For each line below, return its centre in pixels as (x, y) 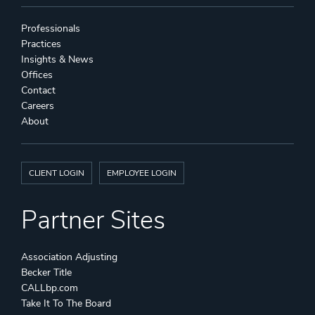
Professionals (51, 29)
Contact (38, 91)
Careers (38, 106)
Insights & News (57, 60)
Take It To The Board (66, 304)
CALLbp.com (50, 288)
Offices (37, 75)
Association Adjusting (69, 257)
